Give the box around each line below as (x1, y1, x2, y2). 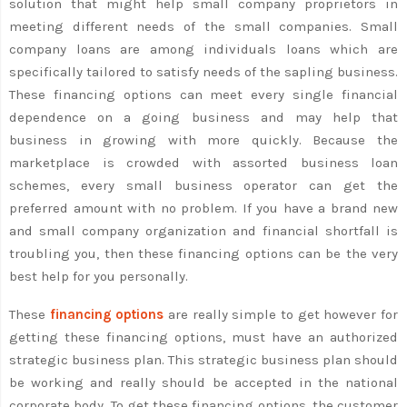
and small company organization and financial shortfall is (9, 222, 398, 239)
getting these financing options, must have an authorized (9, 328, 398, 345)
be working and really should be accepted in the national (9, 373, 398, 391)
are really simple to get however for (164, 305, 399, 323)
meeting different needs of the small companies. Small (9, 17, 398, 35)
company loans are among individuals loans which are (9, 40, 398, 57)
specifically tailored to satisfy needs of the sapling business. (9, 63, 398, 80)
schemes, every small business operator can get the (9, 176, 398, 194)
